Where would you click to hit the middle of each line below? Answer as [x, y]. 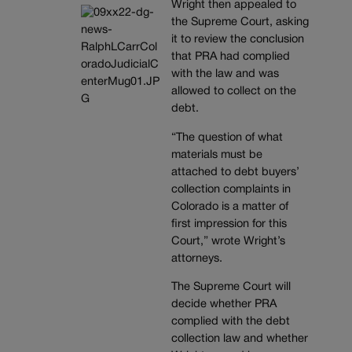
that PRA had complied [230, 57]
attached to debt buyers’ [235, 172]
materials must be [216, 155]
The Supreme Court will [231, 288]
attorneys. [196, 258]
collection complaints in [231, 189]
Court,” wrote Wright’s [228, 241]
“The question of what [227, 137]
